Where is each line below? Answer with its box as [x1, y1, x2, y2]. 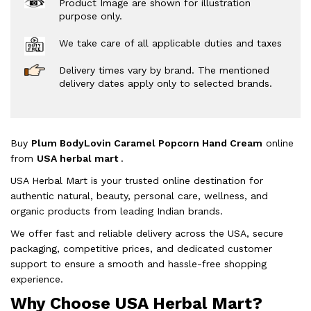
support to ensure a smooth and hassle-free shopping [10, 258, 267, 269]
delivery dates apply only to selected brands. [59, 77, 272, 89]
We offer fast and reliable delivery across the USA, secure [10, 227, 283, 239]
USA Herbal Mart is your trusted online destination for [10, 174, 263, 186]
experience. [10, 273, 63, 285]
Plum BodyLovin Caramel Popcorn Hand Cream [31, 137, 262, 149]
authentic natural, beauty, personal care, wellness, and [10, 190, 268, 201]
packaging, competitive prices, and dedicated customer [10, 242, 272, 254]
